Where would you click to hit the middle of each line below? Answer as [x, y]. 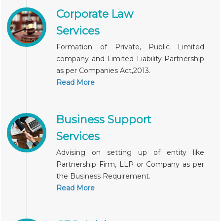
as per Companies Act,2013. [103, 71]
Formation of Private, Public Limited [130, 47]
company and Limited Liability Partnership [130, 59]
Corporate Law [95, 14]
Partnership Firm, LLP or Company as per [130, 164]
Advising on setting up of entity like [130, 152]
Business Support [104, 119]
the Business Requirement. [103, 176]
